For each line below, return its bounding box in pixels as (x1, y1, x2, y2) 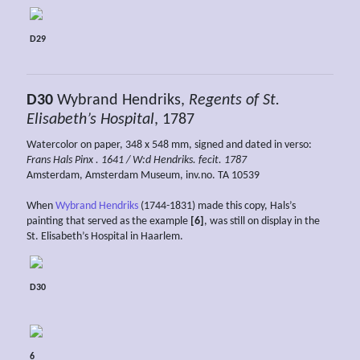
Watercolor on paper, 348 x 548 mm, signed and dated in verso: (27, 138, 312, 151)
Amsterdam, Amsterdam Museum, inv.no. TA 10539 (27, 169, 260, 182)
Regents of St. (189, 92, 280, 108)
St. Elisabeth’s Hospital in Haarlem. (27, 230, 183, 243)
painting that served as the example (27, 215, 190, 227)
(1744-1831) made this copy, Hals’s (138, 199, 296, 212)
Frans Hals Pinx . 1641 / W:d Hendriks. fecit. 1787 (27, 153, 247, 166)
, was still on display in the (204, 215, 320, 227)
